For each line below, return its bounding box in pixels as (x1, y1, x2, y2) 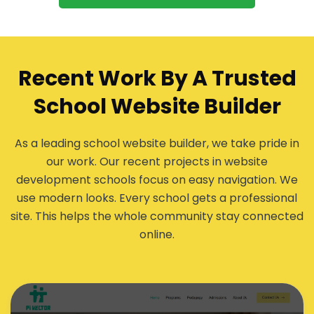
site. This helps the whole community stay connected (11, 208, 303, 225)
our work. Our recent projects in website (46, 153, 268, 170)
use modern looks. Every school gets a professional (17, 190, 297, 207)
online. (139, 226, 175, 243)
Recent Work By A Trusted (18, 64, 296, 94)
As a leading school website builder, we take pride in (15, 135, 299, 152)
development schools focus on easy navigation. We (16, 172, 298, 189)
